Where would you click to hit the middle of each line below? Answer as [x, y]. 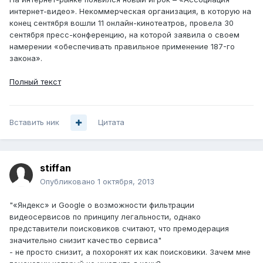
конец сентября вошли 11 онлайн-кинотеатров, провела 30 [122, 23]
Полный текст [35, 82]
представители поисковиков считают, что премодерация [119, 229]
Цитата [111, 122]
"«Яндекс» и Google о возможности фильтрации [102, 205]
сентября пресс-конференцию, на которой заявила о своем [124, 35]
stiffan [55, 168]
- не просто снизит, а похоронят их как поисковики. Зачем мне [130, 252]
